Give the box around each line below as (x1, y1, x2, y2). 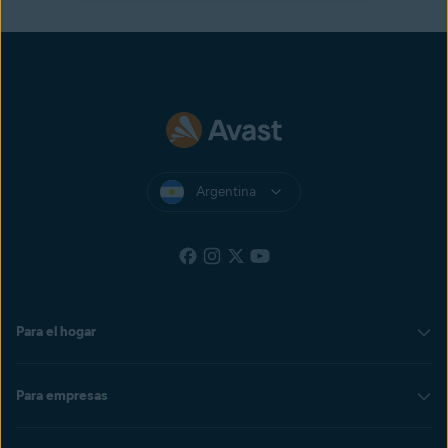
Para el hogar (16, 323, 96, 340)
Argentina (196, 183, 256, 200)
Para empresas (16, 387, 108, 404)
